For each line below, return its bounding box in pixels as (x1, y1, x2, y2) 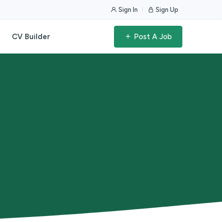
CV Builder (12, 32, 50, 41)
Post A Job (131, 32, 172, 41)
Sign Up (154, 6, 178, 13)
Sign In (116, 6, 138, 13)
